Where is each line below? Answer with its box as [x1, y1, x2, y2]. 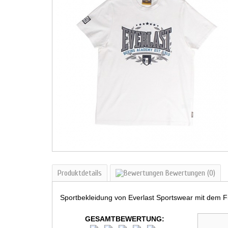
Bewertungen [163, 168, 207, 178]
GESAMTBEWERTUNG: [85, 215, 165, 223]
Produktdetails [58, 168, 102, 178]
